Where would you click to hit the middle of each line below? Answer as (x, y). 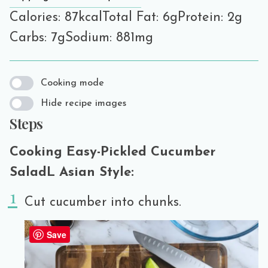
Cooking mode (72, 83)
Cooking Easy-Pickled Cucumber (112, 152)
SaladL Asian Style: (72, 172)
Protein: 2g (210, 17)
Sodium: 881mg (109, 38)
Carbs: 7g (37, 38)
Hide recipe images (83, 103)
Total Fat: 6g (140, 17)
